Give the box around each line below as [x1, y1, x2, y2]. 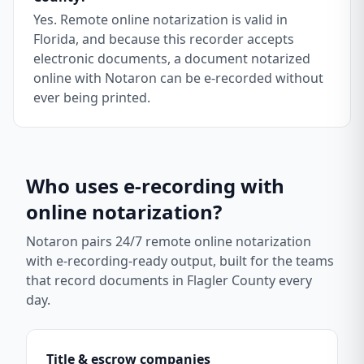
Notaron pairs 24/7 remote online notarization [26, 232, 311, 250]
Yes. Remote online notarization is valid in [33, 11, 288, 28]
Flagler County [187, 271, 275, 289]
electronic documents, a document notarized [33, 50, 310, 67]
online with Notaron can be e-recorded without [33, 69, 323, 87]
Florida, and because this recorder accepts [33, 30, 294, 48]
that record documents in [26, 271, 187, 289]
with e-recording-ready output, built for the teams [26, 252, 334, 270]
